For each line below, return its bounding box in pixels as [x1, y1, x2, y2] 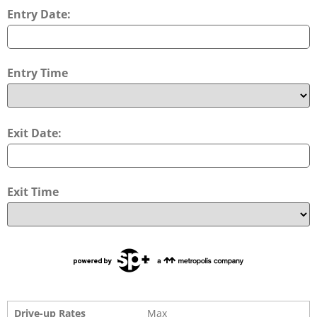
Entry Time [7, 65, 68, 81]
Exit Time [7, 184, 59, 200]
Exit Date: [7, 125, 62, 142]
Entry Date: [7, 6, 71, 23]
